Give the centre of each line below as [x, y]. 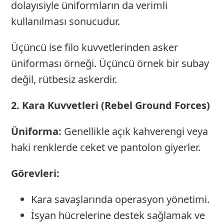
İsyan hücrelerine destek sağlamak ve [118, 215]
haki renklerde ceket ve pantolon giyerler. [106, 147]
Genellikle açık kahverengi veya [135, 131]
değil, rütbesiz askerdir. [64, 79]
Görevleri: [35, 173]
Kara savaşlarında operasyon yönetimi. [120, 199]
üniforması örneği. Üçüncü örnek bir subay [110, 63]
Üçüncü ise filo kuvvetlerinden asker [95, 47]
